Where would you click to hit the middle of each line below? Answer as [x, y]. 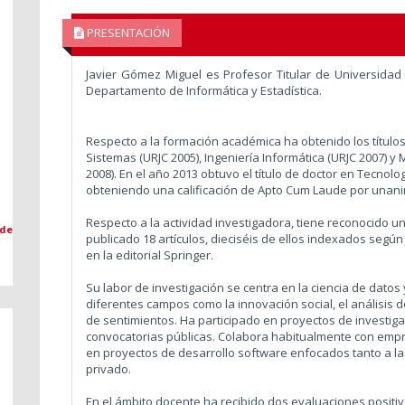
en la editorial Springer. [151, 254]
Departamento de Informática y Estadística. [203, 90]
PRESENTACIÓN [127, 33]
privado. [108, 368]
